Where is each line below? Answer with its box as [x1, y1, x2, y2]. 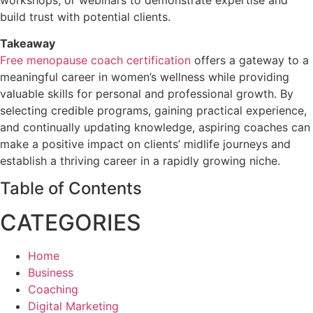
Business [28, 265, 73, 280]
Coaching [28, 282, 78, 297]
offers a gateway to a [191, 53, 309, 68]
